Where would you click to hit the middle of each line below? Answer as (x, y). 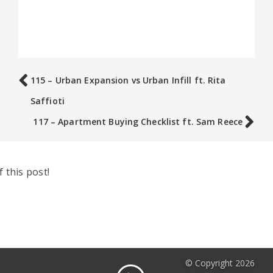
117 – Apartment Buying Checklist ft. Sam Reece (138, 122)
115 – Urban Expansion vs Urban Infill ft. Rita (128, 80)
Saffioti (48, 101)
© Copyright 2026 (220, 263)
